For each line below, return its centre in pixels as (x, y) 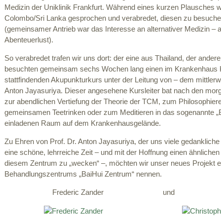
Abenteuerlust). (29, 40)
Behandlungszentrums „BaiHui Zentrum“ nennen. (83, 174)
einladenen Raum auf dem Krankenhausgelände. (83, 124)
